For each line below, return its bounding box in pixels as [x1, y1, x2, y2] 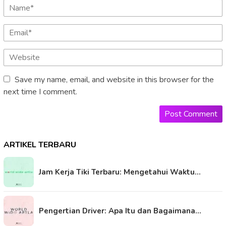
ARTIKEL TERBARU [4, 139, 76, 151]
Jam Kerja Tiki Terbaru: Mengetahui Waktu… [39, 167, 201, 178]
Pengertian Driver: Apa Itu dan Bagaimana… [39, 206, 201, 216]
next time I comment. [4, 86, 77, 98]
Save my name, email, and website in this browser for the [15, 74, 214, 86]
